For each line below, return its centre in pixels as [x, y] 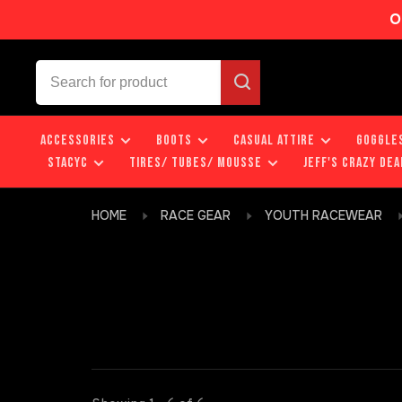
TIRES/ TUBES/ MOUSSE [196, 163]
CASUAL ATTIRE [274, 140]
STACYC [68, 163]
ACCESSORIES [78, 140]
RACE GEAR [196, 215]
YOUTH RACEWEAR [323, 215]
